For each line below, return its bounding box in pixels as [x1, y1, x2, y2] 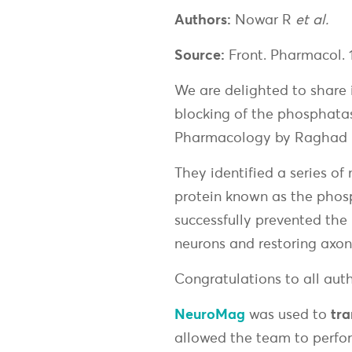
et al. [295, 9, 328, 28]
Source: [174, 45, 225, 64]
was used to [245, 304, 327, 323]
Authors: [174, 9, 231, 28]
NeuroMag [174, 304, 245, 323]
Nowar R [231, 9, 295, 28]
